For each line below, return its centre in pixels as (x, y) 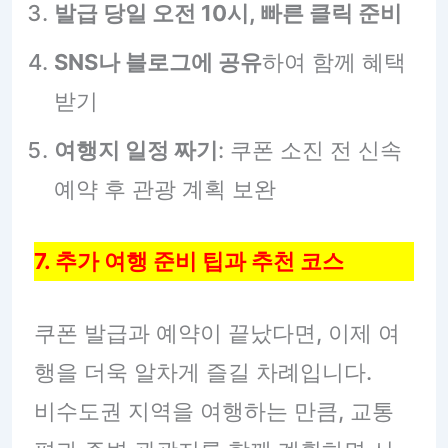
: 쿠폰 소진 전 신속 (309, 150)
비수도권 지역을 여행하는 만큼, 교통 (213, 411)
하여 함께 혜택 (333, 62)
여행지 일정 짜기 (135, 150)
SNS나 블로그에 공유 (157, 62)
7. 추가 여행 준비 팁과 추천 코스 (188, 261)
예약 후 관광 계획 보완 (164, 189)
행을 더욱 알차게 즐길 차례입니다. (202, 372)
